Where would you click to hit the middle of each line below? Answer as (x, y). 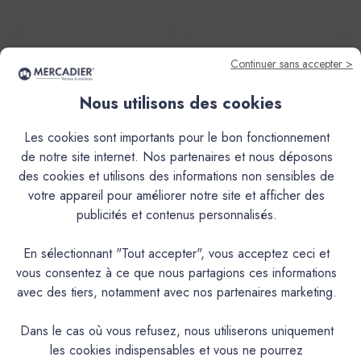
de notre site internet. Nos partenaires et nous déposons (176, 157)
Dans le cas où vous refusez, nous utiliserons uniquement (176, 331)
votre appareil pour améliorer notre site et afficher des (176, 196)
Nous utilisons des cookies (180, 104)
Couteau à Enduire (93, 225)
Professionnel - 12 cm (93, 242)
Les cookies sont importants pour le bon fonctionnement (176, 138)
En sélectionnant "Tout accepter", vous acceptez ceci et (176, 254)
